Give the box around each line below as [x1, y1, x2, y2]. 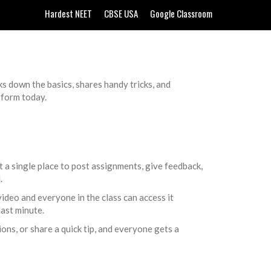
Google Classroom [150, 7, 212, 20]
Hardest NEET [45, 7, 92, 20]
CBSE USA [104, 7, 138, 20]
